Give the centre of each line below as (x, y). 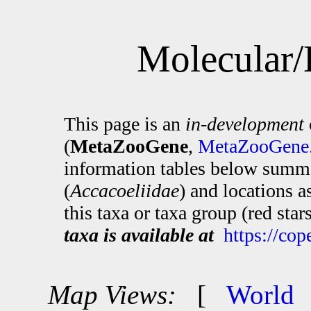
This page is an (125, 124)
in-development (245, 124)
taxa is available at (139, 235)
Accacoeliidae (125, 191)
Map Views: (112, 295)
